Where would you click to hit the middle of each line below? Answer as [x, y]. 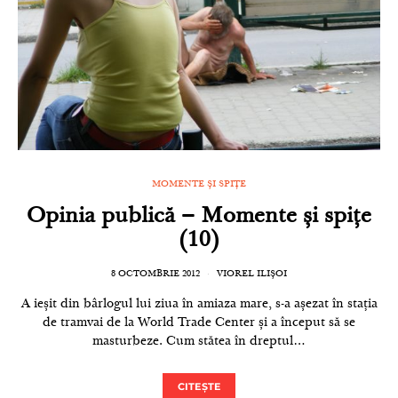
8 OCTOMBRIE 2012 [155, 275]
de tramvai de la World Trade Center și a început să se [199, 323]
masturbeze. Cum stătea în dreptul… [199, 342]
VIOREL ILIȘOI [252, 275]
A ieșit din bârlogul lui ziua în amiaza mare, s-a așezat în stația [199, 305]
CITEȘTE [199, 386]
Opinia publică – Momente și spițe [199, 218]
